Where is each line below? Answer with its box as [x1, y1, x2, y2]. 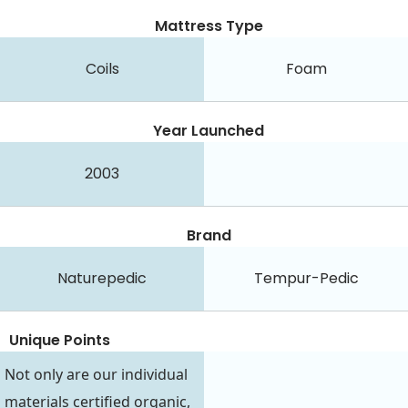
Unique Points [9, 329, 110, 351]
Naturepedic [57, 267, 147, 289]
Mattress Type [154, 15, 263, 36]
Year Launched [153, 119, 264, 141]
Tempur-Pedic [253, 267, 359, 289]
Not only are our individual [5, 364, 188, 385]
